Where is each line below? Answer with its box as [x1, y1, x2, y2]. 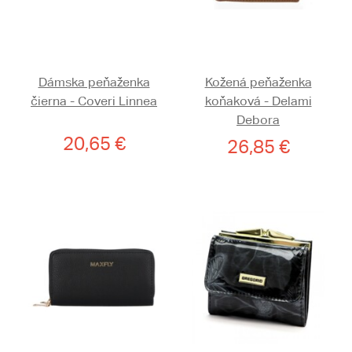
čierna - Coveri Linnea [31, 93, 157, 109]
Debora [236, 112, 280, 128]
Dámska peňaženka [38, 75, 150, 90]
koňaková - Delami [204, 93, 312, 109]
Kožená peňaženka [204, 75, 312, 90]
